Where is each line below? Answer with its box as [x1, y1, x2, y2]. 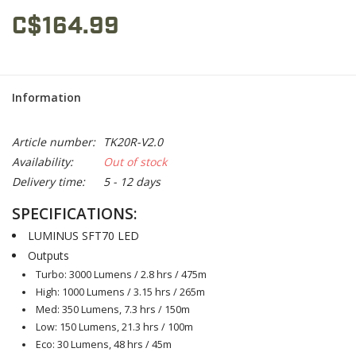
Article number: [12, 134, 95, 149]
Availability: [12, 154, 73, 169]
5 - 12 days [103, 174, 161, 189]
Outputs [28, 248, 69, 263]
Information [12, 90, 81, 105]
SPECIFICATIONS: [12, 203, 137, 225]
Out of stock [103, 154, 167, 169]
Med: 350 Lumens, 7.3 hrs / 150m [36, 303, 191, 317]
